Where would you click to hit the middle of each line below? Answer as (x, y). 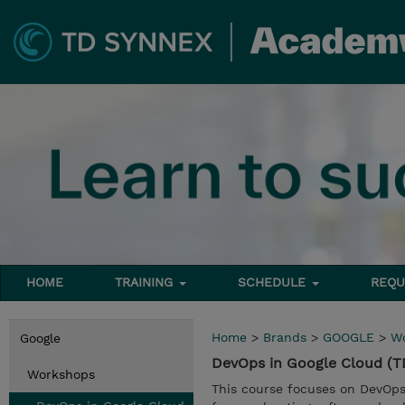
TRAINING (146, 282)
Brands (285, 337)
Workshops (61, 374)
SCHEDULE (274, 282)
